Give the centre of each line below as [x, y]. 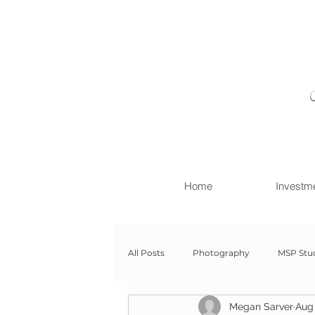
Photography [221, 252]
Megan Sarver [261, 306]
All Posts [146, 252]
